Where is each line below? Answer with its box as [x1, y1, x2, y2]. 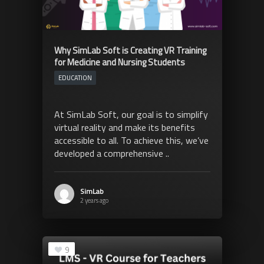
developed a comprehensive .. [54, 146, 169, 160]
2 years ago [80, 195, 108, 205]
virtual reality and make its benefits [54, 120, 195, 134]
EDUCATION [58, 72, 92, 82]
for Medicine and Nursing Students [54, 55, 185, 69]
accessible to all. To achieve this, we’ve [54, 133, 209, 147]
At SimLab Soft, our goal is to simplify [54, 107, 208, 121]
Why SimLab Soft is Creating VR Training [54, 43, 206, 57]
